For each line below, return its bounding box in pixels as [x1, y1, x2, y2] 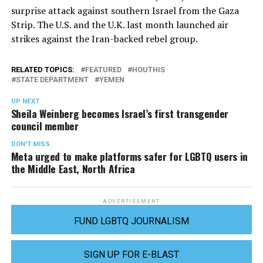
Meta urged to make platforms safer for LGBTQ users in [11, 148, 248, 164]
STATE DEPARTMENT [15, 75, 89, 84]
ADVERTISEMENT [102, 198, 161, 204]
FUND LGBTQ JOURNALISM [73, 215, 189, 227]
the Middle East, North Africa [11, 160, 135, 176]
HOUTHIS [131, 65, 165, 74]
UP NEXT [11, 97, 39, 105]
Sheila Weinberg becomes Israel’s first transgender [11, 105, 229, 121]
